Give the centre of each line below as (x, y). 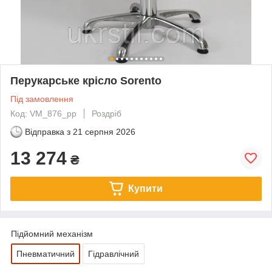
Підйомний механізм (52, 233)
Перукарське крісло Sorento (86, 80)
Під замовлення (42, 99)
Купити (145, 188)
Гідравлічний (114, 253)
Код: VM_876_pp (43, 113)
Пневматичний (46, 253)
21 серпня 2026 (104, 131)
